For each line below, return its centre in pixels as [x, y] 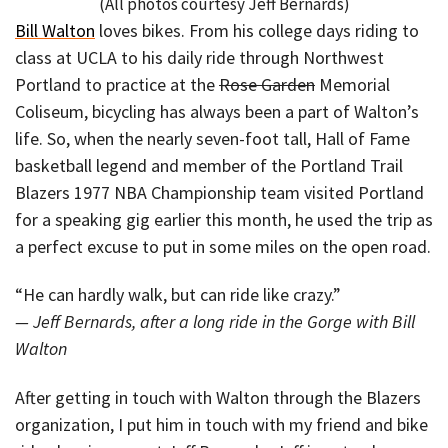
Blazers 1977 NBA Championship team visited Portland [219, 192]
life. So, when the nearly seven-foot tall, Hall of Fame [212, 138]
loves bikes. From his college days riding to [257, 30]
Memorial [352, 84]
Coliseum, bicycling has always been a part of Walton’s [217, 111]
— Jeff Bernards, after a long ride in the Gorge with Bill [215, 322]
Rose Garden [267, 84]
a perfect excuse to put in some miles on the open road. [223, 246]
